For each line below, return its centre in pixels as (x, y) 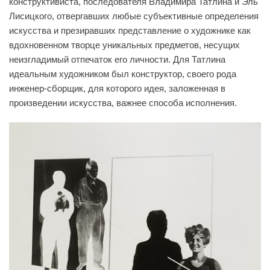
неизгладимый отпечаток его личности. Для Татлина (117, 59)
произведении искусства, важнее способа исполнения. (123, 102)
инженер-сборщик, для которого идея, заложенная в (117, 88)
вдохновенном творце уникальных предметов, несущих (124, 45)
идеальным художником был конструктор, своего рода (123, 74)
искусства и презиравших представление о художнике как (130, 30)
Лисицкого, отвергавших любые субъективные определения (134, 16)
